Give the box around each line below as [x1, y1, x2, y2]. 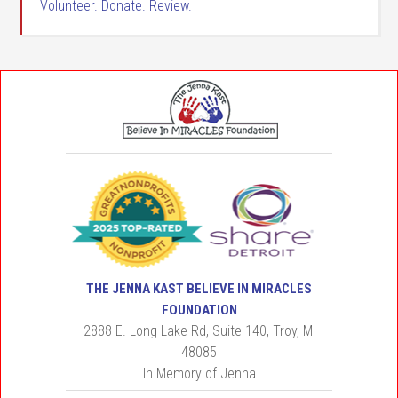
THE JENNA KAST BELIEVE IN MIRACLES [86, 281, 312, 298]
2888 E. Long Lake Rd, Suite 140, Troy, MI [83, 322, 315, 340]
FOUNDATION [161, 302, 237, 319]
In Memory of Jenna [142, 365, 256, 383]
